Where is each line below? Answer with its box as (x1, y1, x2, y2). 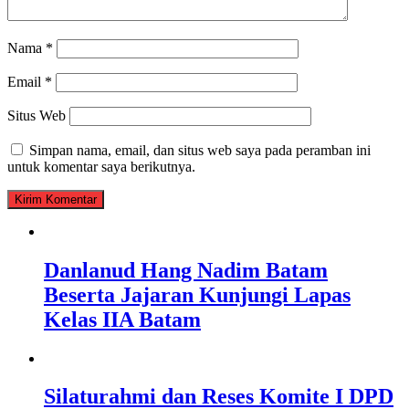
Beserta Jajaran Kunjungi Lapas (44, 282, 351, 307)
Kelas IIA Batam (44, 307, 201, 331)
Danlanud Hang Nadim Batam (44, 257, 328, 282)
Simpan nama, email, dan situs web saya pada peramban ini (29, 142, 371, 158)
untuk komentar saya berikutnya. (7, 158, 195, 174)
